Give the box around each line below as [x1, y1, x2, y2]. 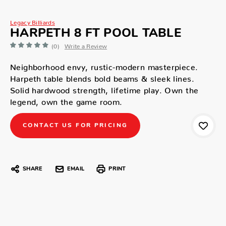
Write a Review [64, 42, 107, 47]
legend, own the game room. [10, 96, 123, 102]
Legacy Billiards [10, 18, 55, 23]
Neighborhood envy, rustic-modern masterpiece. [10, 62, 198, 68]
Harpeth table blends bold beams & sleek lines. [10, 73, 194, 79]
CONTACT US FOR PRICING [23, 122, 128, 129]
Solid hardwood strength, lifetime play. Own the [10, 85, 199, 91]
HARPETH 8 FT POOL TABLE [10, 27, 181, 40]
